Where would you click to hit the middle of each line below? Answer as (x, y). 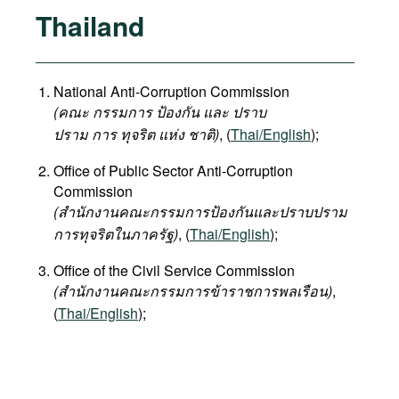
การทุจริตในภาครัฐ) (116, 234)
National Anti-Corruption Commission (171, 91)
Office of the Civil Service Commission (174, 270)
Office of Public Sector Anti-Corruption (173, 171)
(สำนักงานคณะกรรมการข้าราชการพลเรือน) (193, 291)
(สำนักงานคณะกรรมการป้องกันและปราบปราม (200, 212)
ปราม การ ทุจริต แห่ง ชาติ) (136, 134)
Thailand (90, 25)
